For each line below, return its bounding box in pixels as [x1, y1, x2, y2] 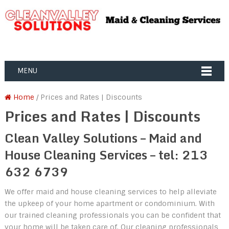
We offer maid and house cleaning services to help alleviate [4, 187, 217, 196]
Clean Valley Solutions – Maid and [4, 127, 202, 148]
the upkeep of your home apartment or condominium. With [4, 198, 215, 208]
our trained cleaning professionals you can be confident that [4, 210, 221, 220]
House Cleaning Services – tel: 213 [4, 144, 208, 165]
